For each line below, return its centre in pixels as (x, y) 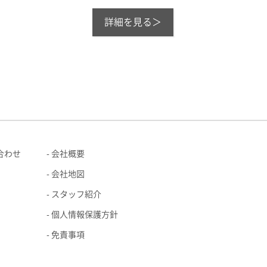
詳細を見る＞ (133, 22)
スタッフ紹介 (76, 194)
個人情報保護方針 (85, 215)
